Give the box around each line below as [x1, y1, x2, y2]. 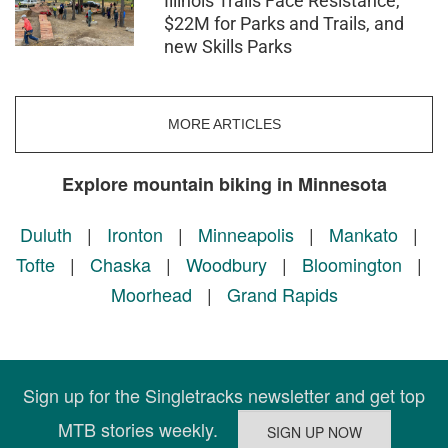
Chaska [90, 251, 151, 278]
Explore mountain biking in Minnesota [61, 171, 387, 198]
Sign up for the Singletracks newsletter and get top [23, 382, 425, 409]
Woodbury [186, 251, 267, 278]
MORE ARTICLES [167, 116, 281, 133]
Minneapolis [198, 221, 294, 248]
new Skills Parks [164, 35, 293, 57]
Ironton [107, 221, 163, 248]
